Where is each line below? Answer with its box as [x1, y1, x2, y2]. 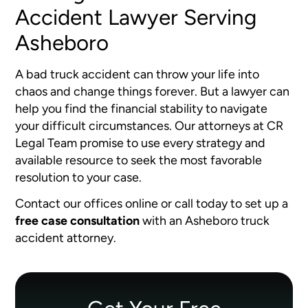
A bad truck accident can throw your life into [15, 66, 260, 81]
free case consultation [15, 213, 140, 228]
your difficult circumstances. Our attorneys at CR [15, 118, 284, 133]
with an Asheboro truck [140, 213, 270, 228]
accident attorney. [15, 230, 117, 245]
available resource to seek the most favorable [15, 152, 263, 167]
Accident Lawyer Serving [15, 4, 257, 31]
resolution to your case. [15, 169, 145, 184]
